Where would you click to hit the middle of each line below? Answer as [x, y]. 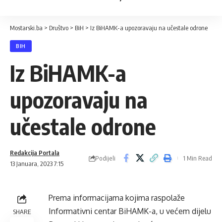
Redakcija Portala [35, 153]
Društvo [59, 28]
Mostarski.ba [26, 28]
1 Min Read [197, 158]
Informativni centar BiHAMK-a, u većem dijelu [130, 211]
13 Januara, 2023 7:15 [37, 164]
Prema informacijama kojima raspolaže [117, 198]
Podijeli [105, 158]
